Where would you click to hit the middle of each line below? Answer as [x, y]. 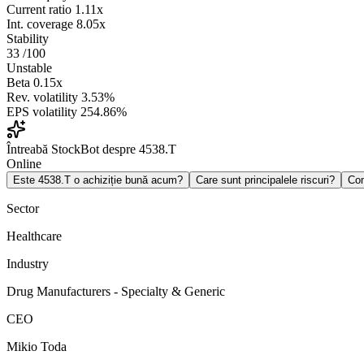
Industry [28, 264]
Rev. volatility [42, 97]
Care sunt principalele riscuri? [265, 180]
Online [24, 164]
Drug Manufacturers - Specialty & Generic [116, 292]
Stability [28, 39]
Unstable [29, 68]
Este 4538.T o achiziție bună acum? [98, 180]
